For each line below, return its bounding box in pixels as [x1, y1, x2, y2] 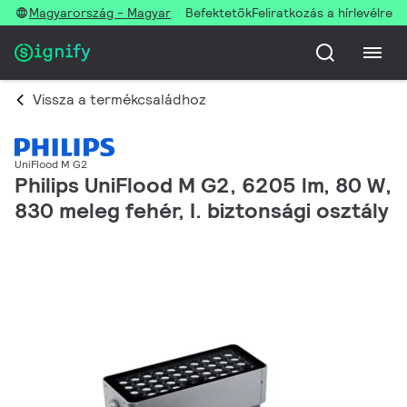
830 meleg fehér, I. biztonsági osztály [15, 196, 389, 225]
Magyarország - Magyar [29, 5, 171, 21]
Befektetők [185, 5, 252, 21]
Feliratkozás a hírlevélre [252, 5, 392, 21]
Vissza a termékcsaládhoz [33, 90, 206, 109]
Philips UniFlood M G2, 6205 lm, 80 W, [15, 171, 392, 200]
